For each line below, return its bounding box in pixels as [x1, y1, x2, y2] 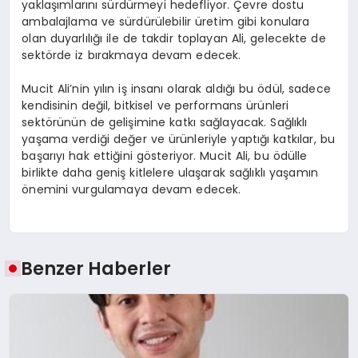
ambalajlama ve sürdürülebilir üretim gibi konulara [22, 13, 310, 30]
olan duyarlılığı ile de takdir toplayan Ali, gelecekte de [22, 30, 326, 46]
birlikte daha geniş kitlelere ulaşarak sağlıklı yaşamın [22, 164, 318, 181]
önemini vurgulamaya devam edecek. [22, 181, 241, 197]
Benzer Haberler [21, 255, 172, 281]
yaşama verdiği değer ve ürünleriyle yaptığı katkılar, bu [22, 130, 335, 147]
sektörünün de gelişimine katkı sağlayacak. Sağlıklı [22, 113, 308, 130]
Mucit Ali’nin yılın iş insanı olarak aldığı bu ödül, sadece [22, 80, 331, 97]
